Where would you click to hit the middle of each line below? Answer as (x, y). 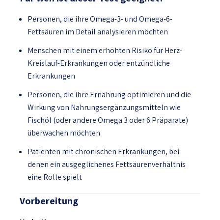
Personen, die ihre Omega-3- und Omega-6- (100, 19)
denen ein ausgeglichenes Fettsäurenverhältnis (107, 164)
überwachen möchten (64, 133)
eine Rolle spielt (55, 177)
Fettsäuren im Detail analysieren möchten (98, 32)
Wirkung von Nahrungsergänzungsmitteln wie (104, 107)
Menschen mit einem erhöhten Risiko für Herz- (105, 50)
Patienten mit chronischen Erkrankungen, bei (103, 151)
